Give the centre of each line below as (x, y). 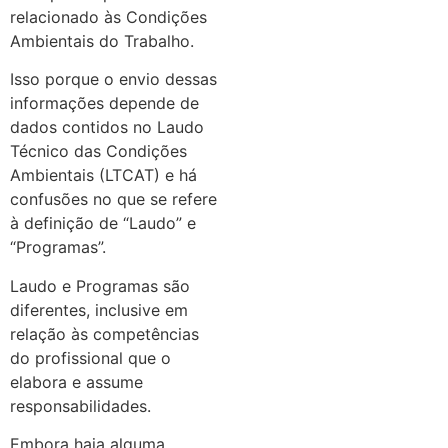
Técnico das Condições (98, 151)
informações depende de (104, 103)
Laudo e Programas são (100, 285)
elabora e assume (76, 381)
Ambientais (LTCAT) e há (103, 175)
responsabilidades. (85, 405)
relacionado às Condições (108, 16)
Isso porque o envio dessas (113, 79)
